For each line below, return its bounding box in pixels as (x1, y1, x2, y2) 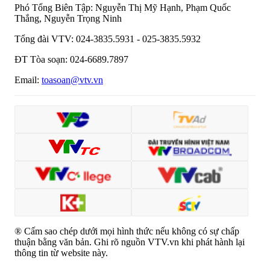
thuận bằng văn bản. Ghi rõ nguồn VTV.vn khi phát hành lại (14, 236, 245, 247)
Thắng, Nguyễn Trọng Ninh (14, 13, 122, 24)
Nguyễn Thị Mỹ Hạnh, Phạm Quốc (93, 2, 231, 13)
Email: (14, 74, 42, 85)
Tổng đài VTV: (14, 33, 74, 44)
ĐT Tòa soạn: (14, 54, 67, 64)
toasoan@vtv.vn (42, 74, 103, 85)
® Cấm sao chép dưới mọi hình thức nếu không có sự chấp (14, 225, 239, 236)
